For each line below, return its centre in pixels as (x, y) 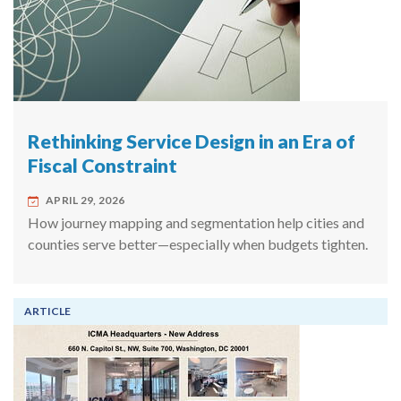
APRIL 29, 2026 (85, 200)
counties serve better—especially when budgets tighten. (198, 243)
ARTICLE (47, 311)
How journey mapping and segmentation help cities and (196, 222)
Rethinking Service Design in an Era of (192, 141)
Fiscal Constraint (102, 165)
